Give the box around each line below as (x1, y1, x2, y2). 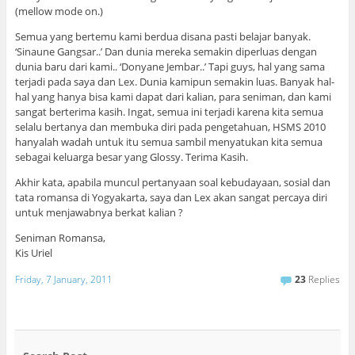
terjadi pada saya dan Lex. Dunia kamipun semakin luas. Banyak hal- (14, 74, 334, 89)
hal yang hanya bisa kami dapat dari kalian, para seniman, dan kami (14, 89, 331, 104)
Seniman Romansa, (14, 230, 105, 245)
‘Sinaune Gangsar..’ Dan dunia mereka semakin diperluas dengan (14, 44, 317, 59)
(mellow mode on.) (14, 3, 103, 18)
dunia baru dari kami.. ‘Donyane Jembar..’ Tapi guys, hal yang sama (14, 59, 325, 74)
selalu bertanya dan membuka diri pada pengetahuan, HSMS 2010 (14, 119, 326, 134)
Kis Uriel (14, 245, 52, 260)
